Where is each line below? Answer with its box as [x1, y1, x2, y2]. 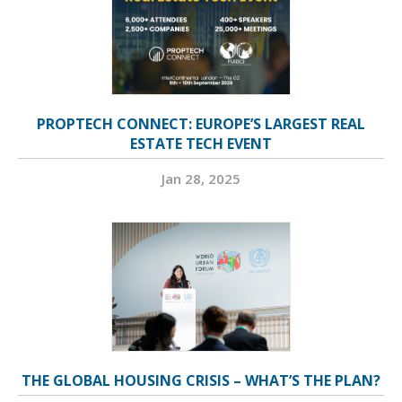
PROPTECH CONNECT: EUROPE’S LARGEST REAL [37, 114, 365, 135]
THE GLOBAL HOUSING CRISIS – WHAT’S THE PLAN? [22, 371, 380, 391]
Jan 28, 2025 [162, 170, 240, 188]
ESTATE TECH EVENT [130, 134, 272, 154]
